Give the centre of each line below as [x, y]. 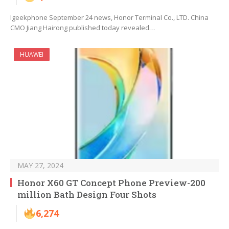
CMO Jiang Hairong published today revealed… [83, 28]
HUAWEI [32, 55]
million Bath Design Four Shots [87, 195]
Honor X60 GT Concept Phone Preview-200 [111, 183]
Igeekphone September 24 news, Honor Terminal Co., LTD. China [109, 18]
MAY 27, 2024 [40, 166]
